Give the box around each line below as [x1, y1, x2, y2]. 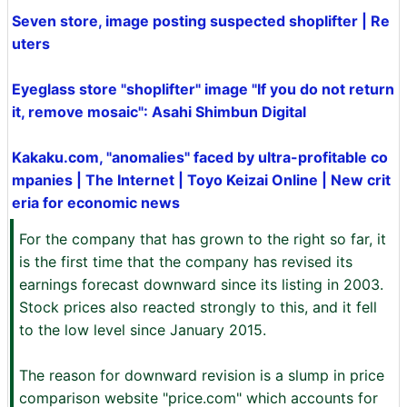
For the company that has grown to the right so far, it [19, 230, 386, 248]
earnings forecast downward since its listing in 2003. [19, 275, 383, 293]
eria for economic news [12, 194, 180, 212]
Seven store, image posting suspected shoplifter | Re [12, 12, 390, 30]
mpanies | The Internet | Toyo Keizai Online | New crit [12, 171, 391, 189]
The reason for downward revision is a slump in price [19, 366, 384, 384]
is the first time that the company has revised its [19, 253, 352, 271]
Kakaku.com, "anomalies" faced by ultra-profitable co [12, 148, 388, 166]
